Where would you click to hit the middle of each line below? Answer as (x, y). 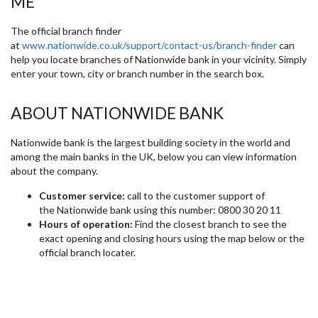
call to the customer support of (195, 195)
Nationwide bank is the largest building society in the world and (150, 142)
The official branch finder (66, 31)
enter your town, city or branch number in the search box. (137, 73)
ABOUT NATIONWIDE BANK (117, 113)
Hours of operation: (86, 224)
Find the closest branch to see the (210, 224)
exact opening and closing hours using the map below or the (172, 238)
